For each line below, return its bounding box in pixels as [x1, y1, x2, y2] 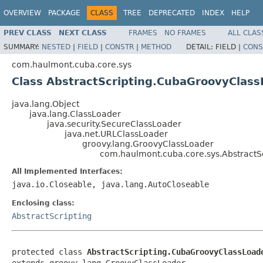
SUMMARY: [4, 42, 42, 51]
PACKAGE [48, 9, 80, 17]
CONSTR [105, 42, 134, 51]
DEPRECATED [149, 9, 195, 17]
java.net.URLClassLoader [65, 129, 168, 139]
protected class [12, 247, 87, 257]
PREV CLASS [4, 28, 52, 37]
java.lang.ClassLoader [29, 109, 121, 119]
